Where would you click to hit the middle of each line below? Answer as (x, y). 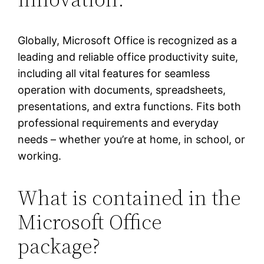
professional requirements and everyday (118, 123)
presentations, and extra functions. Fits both (130, 106)
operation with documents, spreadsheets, (122, 90)
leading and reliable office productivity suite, (128, 57)
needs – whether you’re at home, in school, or (132, 139)
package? (59, 246)
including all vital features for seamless (114, 73)
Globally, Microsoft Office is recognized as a (128, 40)
